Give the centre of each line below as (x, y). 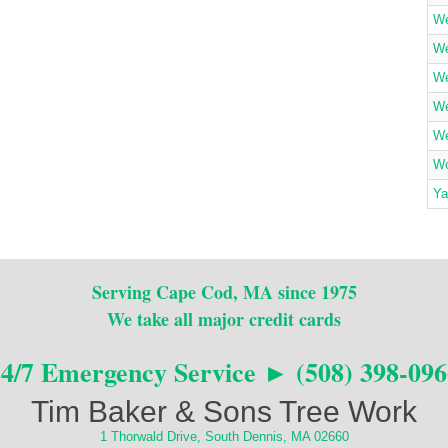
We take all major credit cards (224, 319)
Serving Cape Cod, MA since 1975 (224, 292)
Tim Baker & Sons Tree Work (224, 411)
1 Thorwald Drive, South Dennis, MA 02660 (224, 436)
